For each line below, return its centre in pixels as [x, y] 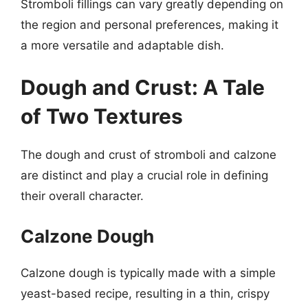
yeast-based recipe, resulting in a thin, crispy [145, 293]
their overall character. [82, 196]
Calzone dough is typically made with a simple [148, 273]
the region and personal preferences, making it [150, 24]
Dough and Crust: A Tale [143, 87]
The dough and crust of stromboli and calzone [148, 155]
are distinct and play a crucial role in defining [144, 175]
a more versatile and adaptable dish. [122, 45]
